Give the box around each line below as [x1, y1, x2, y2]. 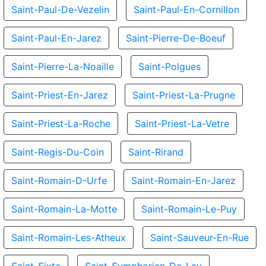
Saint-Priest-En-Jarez [11, 89, 108, 101]
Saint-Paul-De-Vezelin [11, 4, 109, 15]
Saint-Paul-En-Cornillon [134, 4, 239, 15]
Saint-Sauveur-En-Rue [150, 232, 249, 243]
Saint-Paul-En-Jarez [11, 32, 102, 44]
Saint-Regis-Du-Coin [11, 146, 104, 158]
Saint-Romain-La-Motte [11, 203, 117, 215]
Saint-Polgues [138, 61, 201, 72]
